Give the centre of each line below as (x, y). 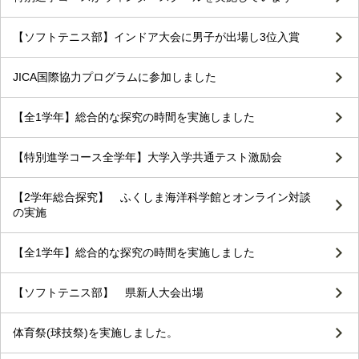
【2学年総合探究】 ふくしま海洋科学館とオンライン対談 (162, 198)
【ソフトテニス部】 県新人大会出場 (108, 293)
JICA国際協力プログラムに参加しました (115, 77)
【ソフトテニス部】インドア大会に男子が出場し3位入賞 (156, 37)
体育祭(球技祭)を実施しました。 (95, 333)
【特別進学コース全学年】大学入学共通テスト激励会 (147, 157)
